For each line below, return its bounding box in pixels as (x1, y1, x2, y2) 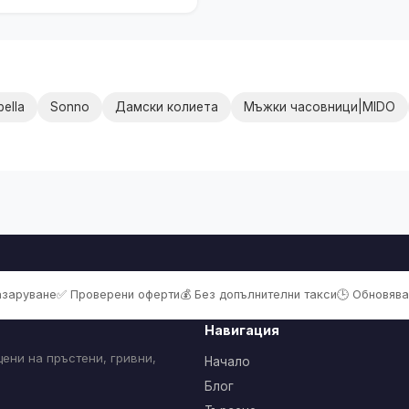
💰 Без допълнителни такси (179, 287, 337, 301)
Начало (204, 353, 250, 369)
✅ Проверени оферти (56, 287, 180, 301)
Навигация (204, 321, 279, 338)
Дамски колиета (115, 99, 218, 114)
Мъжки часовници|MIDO (244, 99, 395, 114)
